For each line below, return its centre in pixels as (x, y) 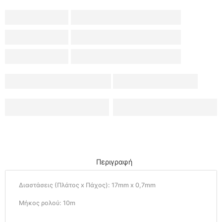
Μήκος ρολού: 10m (47, 203)
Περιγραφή (114, 162)
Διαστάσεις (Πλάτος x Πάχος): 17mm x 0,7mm (87, 185)
